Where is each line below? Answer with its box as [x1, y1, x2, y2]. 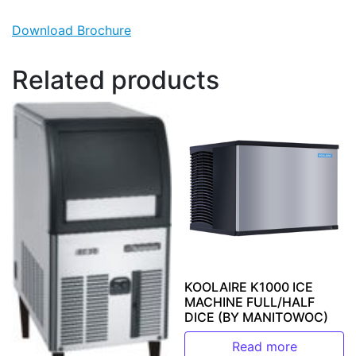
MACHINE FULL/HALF [184, 294, 315, 311]
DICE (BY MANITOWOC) [184, 309, 329, 326]
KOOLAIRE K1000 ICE [184, 279, 314, 296]
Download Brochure [12, 21, 131, 38]
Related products [12, 64, 219, 95]
